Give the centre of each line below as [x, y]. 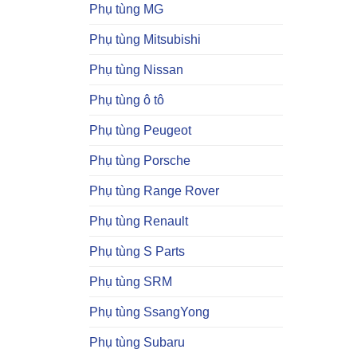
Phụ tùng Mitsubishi [145, 39]
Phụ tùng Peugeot [140, 130]
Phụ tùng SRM [131, 281]
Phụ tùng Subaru [137, 342]
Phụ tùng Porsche [140, 160]
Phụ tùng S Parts [137, 251]
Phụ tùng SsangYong [149, 312]
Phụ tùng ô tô [127, 100]
